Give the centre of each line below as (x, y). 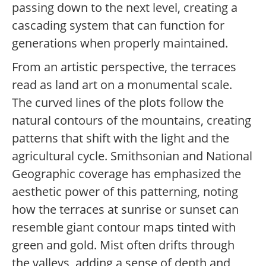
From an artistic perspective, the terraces (124, 67)
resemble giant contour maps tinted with (124, 227)
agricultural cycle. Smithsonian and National (132, 156)
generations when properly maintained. (120, 43)
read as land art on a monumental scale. (122, 85)
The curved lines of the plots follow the (118, 103)
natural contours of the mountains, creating (132, 121)
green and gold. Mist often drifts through (123, 245)
